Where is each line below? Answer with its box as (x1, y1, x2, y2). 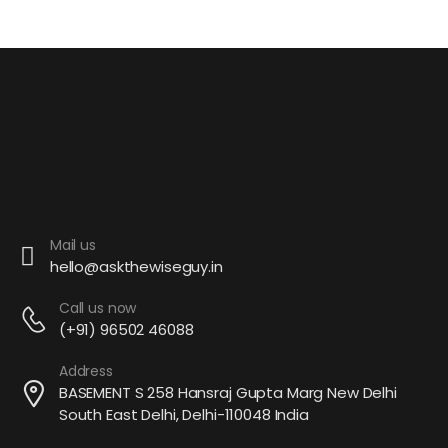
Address (58, 360, 113, 381)
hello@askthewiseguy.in (49, 255, 223, 277)
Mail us (49, 234, 96, 255)
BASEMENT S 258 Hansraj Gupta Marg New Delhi (58, 381, 397, 403)
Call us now (58, 297, 137, 318)
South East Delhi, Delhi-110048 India (58, 403, 309, 425)
